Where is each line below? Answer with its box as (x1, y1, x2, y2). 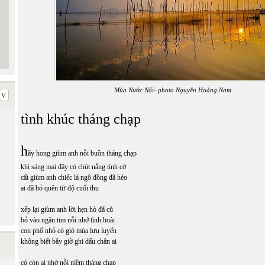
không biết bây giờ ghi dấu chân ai (21, 237, 117, 245)
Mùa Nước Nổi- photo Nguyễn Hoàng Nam (114, 86, 231, 93)
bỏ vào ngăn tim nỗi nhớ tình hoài (21, 216, 117, 224)
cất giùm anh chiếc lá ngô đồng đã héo (21, 173, 127, 182)
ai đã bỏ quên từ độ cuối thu (21, 184, 99, 192)
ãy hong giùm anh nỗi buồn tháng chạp (28, 149, 137, 157)
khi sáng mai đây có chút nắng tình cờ (21, 163, 126, 171)
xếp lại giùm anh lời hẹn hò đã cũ (21, 205, 115, 214)
